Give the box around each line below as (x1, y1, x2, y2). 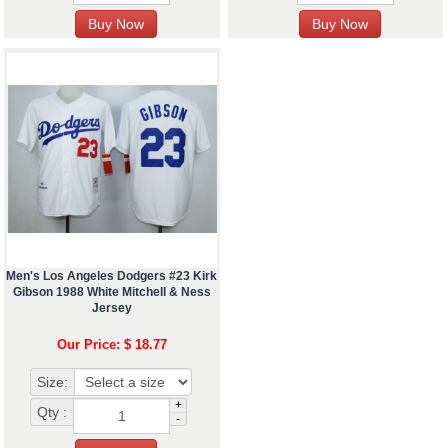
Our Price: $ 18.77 (56, 337, 167, 353)
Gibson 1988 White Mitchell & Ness (12, 285, 211, 300)
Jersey (91, 301, 132, 316)
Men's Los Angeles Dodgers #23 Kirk (6, 269, 218, 284)
